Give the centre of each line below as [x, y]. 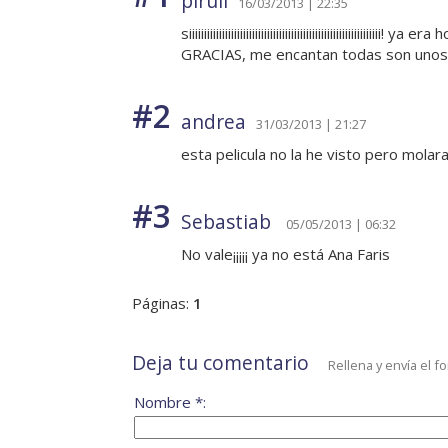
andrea [213, 122]
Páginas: [162, 303]
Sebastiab [228, 222]
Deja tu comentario [220, 363]
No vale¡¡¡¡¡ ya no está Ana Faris [285, 254]
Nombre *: [170, 402]
